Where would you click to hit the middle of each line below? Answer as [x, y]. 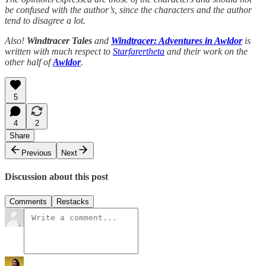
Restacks [73, 201]
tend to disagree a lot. [45, 21]
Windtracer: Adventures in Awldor [177, 41]
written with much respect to [59, 52]
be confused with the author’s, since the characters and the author [128, 10]
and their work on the [206, 52]
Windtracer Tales [59, 41]
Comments [28, 201]
